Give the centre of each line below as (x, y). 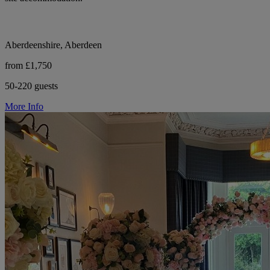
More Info (24, 107)
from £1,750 (28, 66)
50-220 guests (31, 86)
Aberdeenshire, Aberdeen (53, 45)
